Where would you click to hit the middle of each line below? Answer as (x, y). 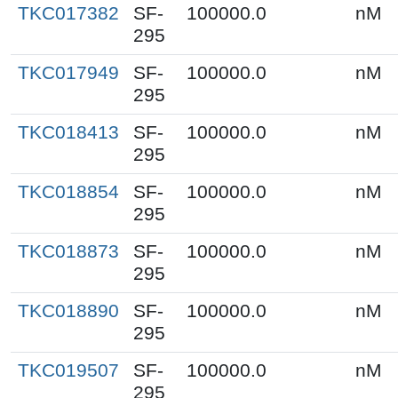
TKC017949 (68, 72)
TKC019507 (68, 370)
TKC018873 (68, 251)
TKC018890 (68, 310)
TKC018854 (68, 191)
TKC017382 (68, 13)
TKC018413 (68, 132)
